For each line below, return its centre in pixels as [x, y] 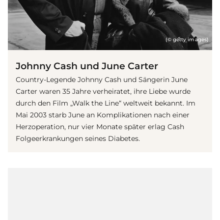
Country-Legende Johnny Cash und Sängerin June [102, 80]
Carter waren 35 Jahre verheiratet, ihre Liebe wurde [103, 92]
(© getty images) [187, 40]
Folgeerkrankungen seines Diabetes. [78, 139]
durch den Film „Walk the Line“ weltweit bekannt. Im [106, 103]
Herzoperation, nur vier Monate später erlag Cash [100, 127]
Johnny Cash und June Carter [87, 66]
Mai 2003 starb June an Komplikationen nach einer [103, 115]
